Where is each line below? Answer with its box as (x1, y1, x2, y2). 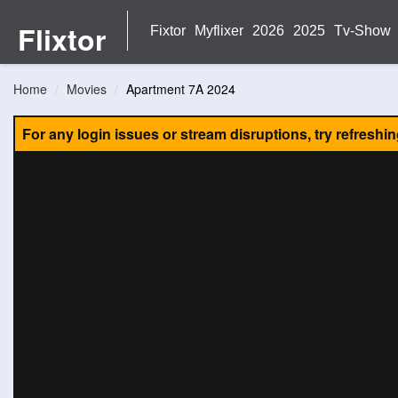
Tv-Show (334, 23, 391, 38)
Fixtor (150, 23, 186, 38)
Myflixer (195, 23, 243, 38)
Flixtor (17, 19, 106, 60)
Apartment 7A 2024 (126, 80, 235, 98)
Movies (67, 80, 107, 98)
